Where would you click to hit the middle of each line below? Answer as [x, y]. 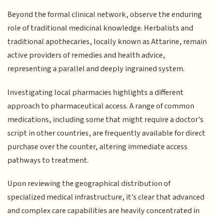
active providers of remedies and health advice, [86, 55]
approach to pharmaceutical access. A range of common [101, 106]
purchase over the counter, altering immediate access [98, 147]
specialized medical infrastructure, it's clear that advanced [106, 197]
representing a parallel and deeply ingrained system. [96, 69]
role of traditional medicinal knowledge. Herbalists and [101, 28]
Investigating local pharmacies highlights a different [96, 92]
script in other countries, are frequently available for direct [107, 133]
